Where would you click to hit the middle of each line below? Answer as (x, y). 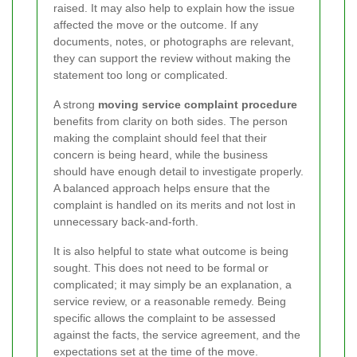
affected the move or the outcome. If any (156, 24)
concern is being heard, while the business (161, 154)
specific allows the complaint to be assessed (165, 318)
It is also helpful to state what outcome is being (171, 251)
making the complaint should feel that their (160, 137)
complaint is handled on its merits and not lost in (175, 204)
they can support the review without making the (172, 58)
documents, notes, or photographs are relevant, (174, 41)
